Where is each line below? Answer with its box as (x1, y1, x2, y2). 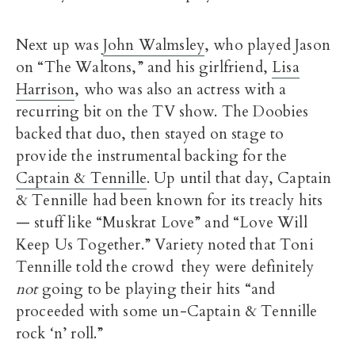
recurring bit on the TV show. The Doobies (16, 101, 309, 123)
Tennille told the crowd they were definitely (16, 257, 315, 278)
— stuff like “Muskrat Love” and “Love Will (16, 212, 307, 234)
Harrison (16, 79, 75, 101)
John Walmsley (102, 35, 205, 56)
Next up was (16, 35, 103, 56)
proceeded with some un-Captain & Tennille (16, 301, 318, 323)
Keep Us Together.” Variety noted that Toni (16, 235, 314, 256)
